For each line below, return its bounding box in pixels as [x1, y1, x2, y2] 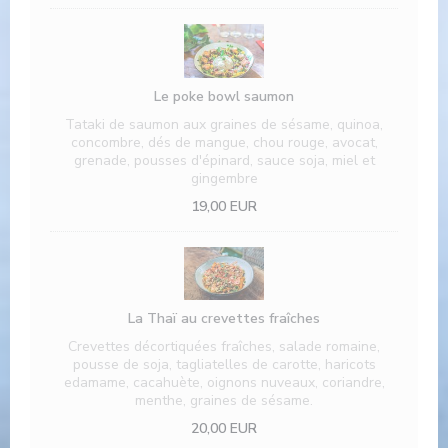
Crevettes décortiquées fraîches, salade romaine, [68, 336, 380, 356]
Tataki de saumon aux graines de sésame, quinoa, [65, 114, 383, 134]
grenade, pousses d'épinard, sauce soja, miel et [73, 150, 375, 170]
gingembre [190, 168, 258, 188]
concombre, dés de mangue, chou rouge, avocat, [70, 132, 378, 152]
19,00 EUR [191, 196, 257, 216]
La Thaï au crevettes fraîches [128, 308, 320, 328]
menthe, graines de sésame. [135, 390, 313, 410]
